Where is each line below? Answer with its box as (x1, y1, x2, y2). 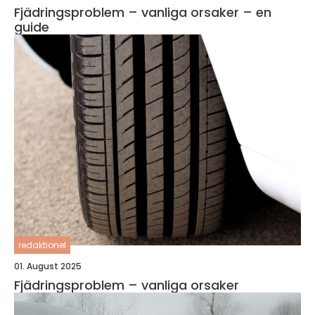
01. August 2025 (14, 260, 82, 273)
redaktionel (18, 239, 66, 252)
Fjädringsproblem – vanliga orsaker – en (14, 4, 271, 22)
